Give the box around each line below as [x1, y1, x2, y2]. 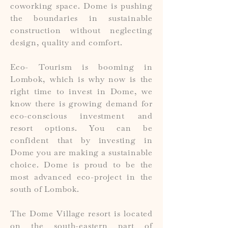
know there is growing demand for [10, 101, 153, 109]
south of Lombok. [10, 186, 79, 194]
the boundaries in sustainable [10, 15, 153, 23]
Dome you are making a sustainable [10, 150, 153, 158]
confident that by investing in [10, 137, 153, 146]
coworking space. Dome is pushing [10, 3, 153, 11]
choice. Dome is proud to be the [10, 162, 153, 170]
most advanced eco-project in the [10, 174, 153, 182]
